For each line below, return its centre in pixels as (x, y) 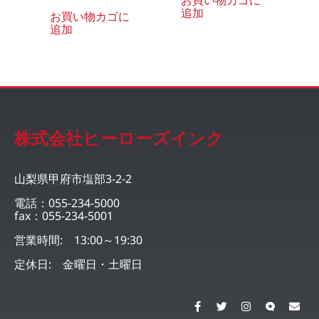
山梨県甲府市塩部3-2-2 (73, 178)
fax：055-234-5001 (64, 215)
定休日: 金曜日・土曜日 (78, 264)
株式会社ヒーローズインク (119, 137)
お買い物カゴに (90, 16)
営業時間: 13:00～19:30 (78, 240)
